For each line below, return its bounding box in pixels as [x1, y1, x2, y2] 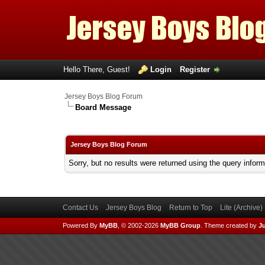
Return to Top [169, 203, 212, 212]
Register [179, 65, 210, 74]
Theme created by [203, 222, 258, 229]
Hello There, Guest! [63, 65, 132, 74]
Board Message [75, 103, 132, 112]
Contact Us [62, 203, 98, 212]
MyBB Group [160, 222, 201, 229]
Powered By [62, 222, 99, 229]
